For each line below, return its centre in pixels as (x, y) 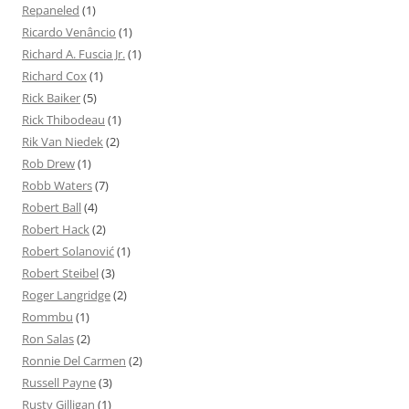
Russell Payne (59, 383)
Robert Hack (56, 230)
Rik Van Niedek (63, 142)
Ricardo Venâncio (69, 32)
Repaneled (51, 10)
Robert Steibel (60, 273)
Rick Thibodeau (63, 120)
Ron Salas (48, 339)
